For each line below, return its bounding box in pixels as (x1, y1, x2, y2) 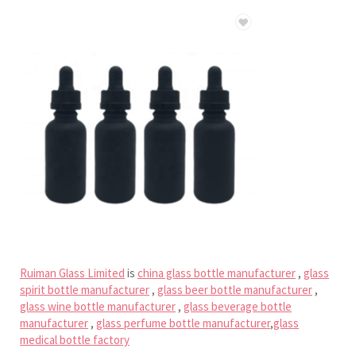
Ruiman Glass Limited (20, 265, 125, 281)
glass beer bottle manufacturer (157, 281, 312, 297)
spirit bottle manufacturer (20, 281, 149, 297)
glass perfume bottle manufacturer (96, 315, 270, 331)
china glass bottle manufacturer (137, 265, 296, 281)
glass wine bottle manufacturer (20, 298, 176, 314)
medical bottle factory (20, 331, 130, 347)
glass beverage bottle (184, 298, 292, 314)
